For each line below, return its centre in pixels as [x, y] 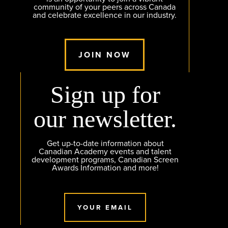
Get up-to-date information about [105, 144]
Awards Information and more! [105, 168]
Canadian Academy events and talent [105, 152]
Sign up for [105, 95]
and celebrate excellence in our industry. [105, 16]
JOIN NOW [105, 55]
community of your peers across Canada [105, 7]
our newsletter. [105, 119]
